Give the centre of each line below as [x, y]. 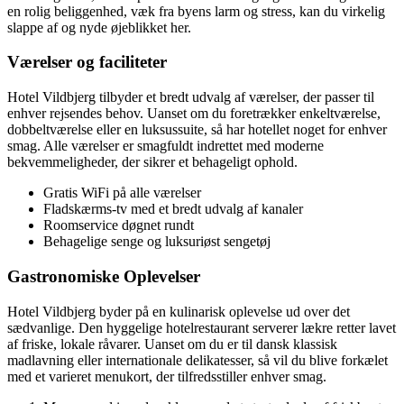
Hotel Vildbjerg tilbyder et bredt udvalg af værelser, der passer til [191, 97]
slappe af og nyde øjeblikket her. [99, 27]
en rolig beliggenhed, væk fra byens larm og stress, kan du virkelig [196, 11]
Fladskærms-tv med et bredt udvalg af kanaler [173, 209]
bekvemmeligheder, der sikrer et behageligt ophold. [152, 162]
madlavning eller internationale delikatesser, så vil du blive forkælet [197, 360]
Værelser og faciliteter [87, 62]
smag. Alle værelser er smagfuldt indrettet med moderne [165, 146]
